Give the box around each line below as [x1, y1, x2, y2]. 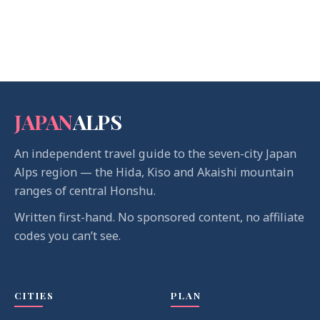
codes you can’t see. [14, 228, 121, 244]
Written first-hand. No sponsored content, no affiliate [14, 209, 305, 226]
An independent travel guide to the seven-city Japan [14, 145, 297, 161]
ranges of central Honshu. [14, 182, 156, 199]
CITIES [14, 289, 54, 301]
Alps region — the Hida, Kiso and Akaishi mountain [14, 164, 294, 180]
